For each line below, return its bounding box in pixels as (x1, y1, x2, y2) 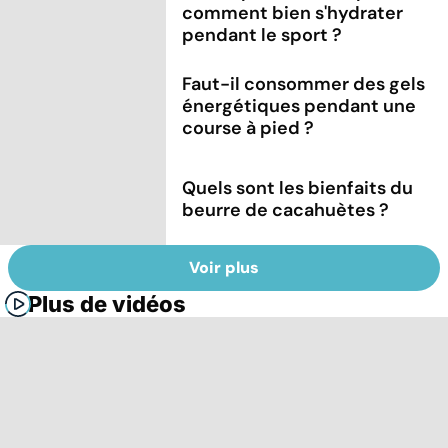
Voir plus (189, 257, 259, 279)
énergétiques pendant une (182, 93, 417, 118)
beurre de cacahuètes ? (182, 197, 390, 222)
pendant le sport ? (182, 22, 343, 47)
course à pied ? (182, 115, 315, 140)
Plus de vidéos (28, 291, 186, 318)
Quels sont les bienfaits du (182, 175, 414, 200)
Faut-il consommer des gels (182, 71, 426, 96)
